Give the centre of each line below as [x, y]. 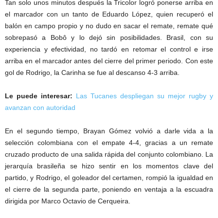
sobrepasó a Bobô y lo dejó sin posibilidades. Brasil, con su [109, 38]
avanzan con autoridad [40, 108]
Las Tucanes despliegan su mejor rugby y [145, 96]
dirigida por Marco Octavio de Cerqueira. [68, 201]
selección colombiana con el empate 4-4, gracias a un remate [109, 143]
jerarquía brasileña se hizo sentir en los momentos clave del [109, 166]
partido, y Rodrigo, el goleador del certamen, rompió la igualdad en [109, 178]
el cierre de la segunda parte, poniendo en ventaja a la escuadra [109, 190]
